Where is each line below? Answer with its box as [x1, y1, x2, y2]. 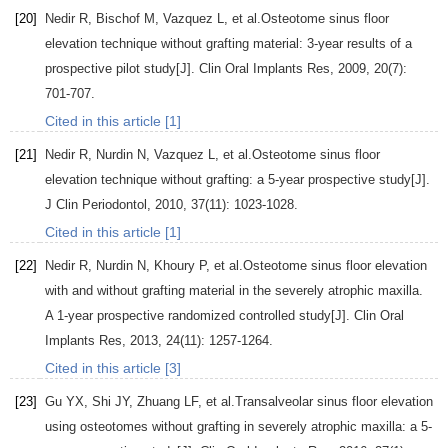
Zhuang [137, 394, 180, 410]
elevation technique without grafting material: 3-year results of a [45, 36, 412, 52]
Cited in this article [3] [45, 360, 181, 377]
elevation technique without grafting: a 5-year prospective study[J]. [45, 172, 430, 188]
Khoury [154, 258, 195, 274]
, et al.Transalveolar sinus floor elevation [198, 394, 433, 410]
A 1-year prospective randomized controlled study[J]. [45, 308, 354, 324]
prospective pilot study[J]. [45, 61, 199, 77]
